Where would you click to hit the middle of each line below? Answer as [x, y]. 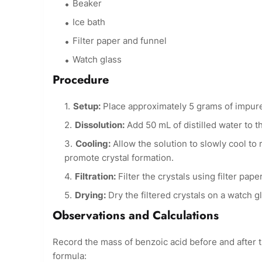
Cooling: [93, 144]
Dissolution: [100, 125]
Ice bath [89, 22]
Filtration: [95, 177]
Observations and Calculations [136, 216]
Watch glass [97, 60]
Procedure [81, 80]
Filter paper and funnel [120, 41]
